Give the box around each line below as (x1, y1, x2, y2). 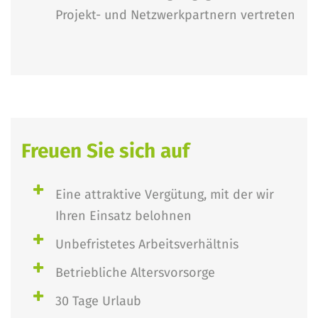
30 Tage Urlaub (55, 293, 141, 309)
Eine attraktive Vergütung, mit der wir (55, 187, 274, 202)
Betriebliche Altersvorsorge (55, 265, 215, 280)
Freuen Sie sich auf (21, 139, 190, 163)
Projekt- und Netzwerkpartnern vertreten (55, 7, 295, 23)
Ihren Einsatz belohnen (55, 208, 192, 224)
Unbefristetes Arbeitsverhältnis (55, 236, 238, 252)
